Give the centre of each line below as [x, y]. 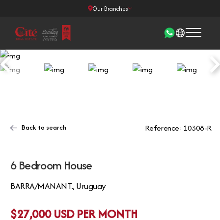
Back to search [44, 127]
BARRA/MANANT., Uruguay [58, 186]
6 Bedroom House [51, 165]
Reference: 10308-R [178, 128]
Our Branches [110, 8]
